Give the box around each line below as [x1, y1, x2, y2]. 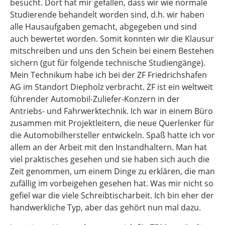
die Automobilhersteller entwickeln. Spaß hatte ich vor [10, 130, 215, 141]
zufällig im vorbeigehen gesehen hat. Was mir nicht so [10, 178, 213, 189]
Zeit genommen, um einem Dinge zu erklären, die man [10, 166, 215, 177]
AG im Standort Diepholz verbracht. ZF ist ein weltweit [10, 81, 213, 92]
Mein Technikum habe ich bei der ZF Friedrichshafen [10, 69, 207, 80]
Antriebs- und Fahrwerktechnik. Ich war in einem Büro [10, 105, 213, 117]
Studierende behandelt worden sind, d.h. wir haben [10, 9, 204, 20]
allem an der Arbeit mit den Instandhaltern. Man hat [10, 142, 207, 153]
